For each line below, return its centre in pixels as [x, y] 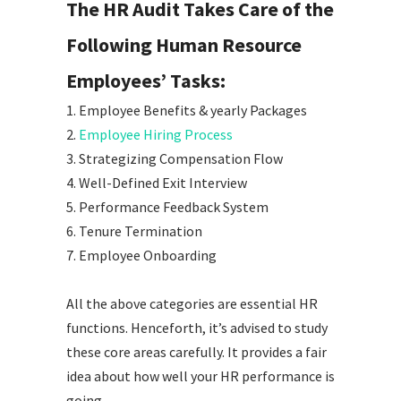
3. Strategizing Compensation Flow [175, 159]
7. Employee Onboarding [141, 256]
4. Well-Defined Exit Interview [157, 183]
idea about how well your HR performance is [200, 376]
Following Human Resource [184, 45]
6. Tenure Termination [134, 231]
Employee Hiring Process [156, 135]
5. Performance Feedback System [167, 207]
